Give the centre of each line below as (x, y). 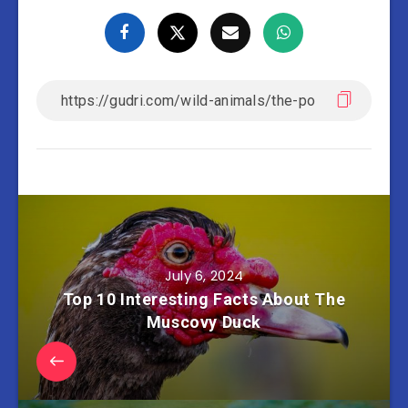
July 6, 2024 (204, 275)
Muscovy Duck (204, 321)
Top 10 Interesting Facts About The (204, 299)
